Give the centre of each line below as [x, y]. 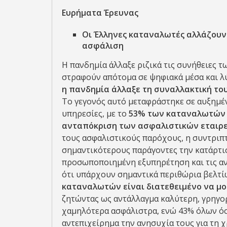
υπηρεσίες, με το [95, 113]
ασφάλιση [103, 46]
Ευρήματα [82, 13]
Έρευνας [121, 13]
